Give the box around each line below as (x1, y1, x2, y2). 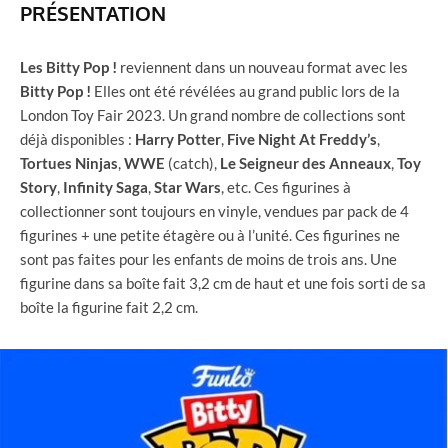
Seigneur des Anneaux (239, 153, 391, 172)
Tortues (20, 153, 72, 172)
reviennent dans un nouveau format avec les (120, 57, 408, 76)
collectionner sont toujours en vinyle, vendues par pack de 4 (20, 201, 409, 220)
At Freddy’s (299, 129, 377, 148)
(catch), (168, 153, 220, 172)
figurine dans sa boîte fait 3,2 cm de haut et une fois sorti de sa (20, 273, 426, 292)
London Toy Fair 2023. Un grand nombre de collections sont (20, 105, 406, 124)
